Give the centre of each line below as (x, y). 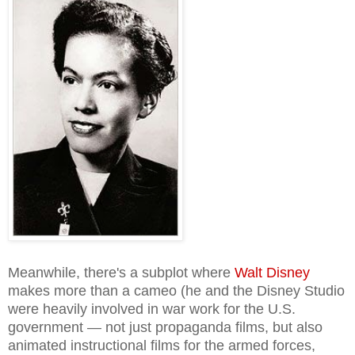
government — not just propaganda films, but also (165, 327)
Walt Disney (272, 272)
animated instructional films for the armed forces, (162, 345)
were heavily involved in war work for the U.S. (152, 309)
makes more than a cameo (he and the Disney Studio (176, 290)
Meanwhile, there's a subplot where (121, 272)
